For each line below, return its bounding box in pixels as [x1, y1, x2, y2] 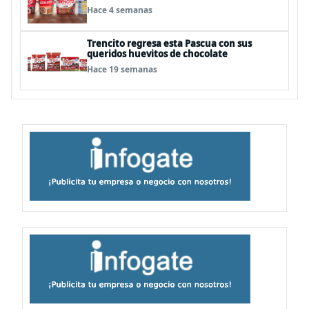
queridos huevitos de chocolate [87, 48, 228, 60]
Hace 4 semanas [87, 4, 152, 16]
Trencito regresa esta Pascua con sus [87, 37, 252, 50]
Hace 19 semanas [87, 63, 157, 75]
